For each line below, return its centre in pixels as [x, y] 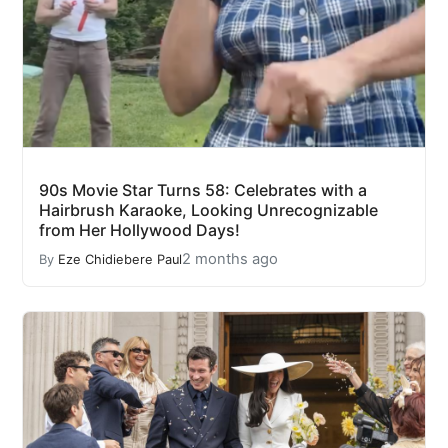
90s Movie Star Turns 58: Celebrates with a [203, 190]
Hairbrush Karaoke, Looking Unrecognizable [208, 210]
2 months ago [230, 259]
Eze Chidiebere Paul [120, 259]
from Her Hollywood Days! [139, 230]
